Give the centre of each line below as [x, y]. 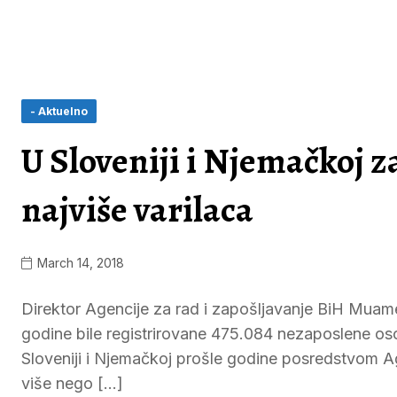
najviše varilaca [137, 210]
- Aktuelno [59, 111]
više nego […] [72, 383]
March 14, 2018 [79, 263]
